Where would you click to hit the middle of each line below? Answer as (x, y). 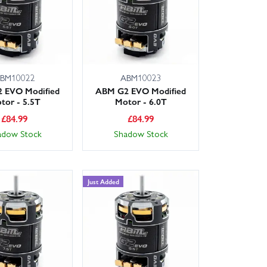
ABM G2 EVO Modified (141, 90)
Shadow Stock (141, 133)
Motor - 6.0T (141, 101)
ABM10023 (141, 77)
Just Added (103, 181)
